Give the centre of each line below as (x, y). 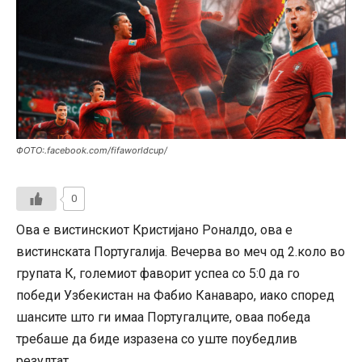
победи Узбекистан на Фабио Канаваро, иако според (175, 296)
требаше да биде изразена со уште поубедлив (157, 339)
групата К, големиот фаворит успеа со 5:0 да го (158, 274)
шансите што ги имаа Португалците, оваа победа (163, 318)
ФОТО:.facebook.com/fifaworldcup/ (92, 151)
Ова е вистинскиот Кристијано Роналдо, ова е (154, 230)
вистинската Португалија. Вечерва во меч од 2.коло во (181, 252)
